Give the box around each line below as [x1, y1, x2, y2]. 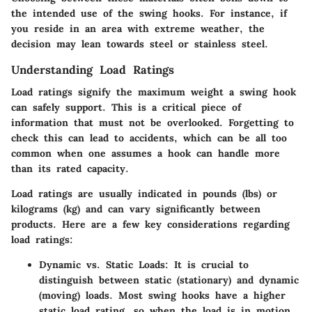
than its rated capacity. [11, 162, 129, 175]
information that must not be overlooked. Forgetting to [11, 116, 294, 130]
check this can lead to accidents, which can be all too [11, 132, 287, 145]
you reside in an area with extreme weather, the [11, 22, 265, 36]
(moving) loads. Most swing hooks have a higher [39, 289, 286, 302]
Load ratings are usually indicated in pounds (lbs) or [11, 187, 277, 201]
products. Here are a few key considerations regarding [11, 218, 290, 231]
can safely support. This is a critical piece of [11, 101, 241, 114]
